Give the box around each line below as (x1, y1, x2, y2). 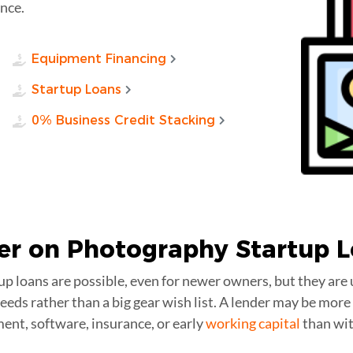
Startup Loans (31, 81, 121, 97)
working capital (206, 314, 300, 332)
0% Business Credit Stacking (31, 112, 215, 128)
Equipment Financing (31, 50, 166, 66)
